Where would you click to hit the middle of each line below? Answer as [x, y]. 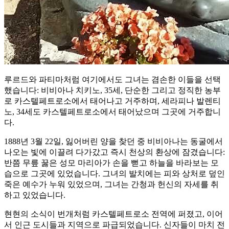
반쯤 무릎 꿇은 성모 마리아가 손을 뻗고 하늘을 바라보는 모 [111, 163]
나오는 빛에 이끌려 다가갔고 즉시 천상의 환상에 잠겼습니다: [114, 152]
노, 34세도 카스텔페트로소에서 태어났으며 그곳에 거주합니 [112, 112]
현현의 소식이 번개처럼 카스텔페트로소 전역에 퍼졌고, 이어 [113, 214]
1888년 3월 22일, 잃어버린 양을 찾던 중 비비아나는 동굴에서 [113, 142]
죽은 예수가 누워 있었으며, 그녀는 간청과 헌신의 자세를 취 [111, 185]
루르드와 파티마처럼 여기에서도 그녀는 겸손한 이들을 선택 [112, 80]
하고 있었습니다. [35, 195]
